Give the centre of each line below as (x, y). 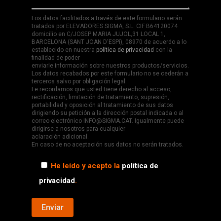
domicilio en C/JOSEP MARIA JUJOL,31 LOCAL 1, (98, 34)
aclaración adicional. (60, 137)
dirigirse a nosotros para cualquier (78, 129)
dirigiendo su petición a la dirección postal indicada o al (108, 113)
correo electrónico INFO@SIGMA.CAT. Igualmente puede (108, 121)
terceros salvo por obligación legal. (79, 82)
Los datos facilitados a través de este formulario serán (107, 18)
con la (163, 50)
